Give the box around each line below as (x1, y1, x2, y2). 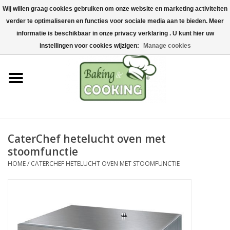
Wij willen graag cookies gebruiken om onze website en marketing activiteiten (3, 5, 227, 12)
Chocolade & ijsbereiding (8, 95, 90, 105)
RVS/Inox (8, 124, 37, 134)
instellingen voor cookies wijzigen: (39, 42, 141, 49)
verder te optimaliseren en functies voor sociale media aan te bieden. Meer (6, 17, 224, 25)
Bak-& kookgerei (8, 38, 64, 48)
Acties (8, 210, 28, 220)
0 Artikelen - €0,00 (169, 23, 222, 32)
